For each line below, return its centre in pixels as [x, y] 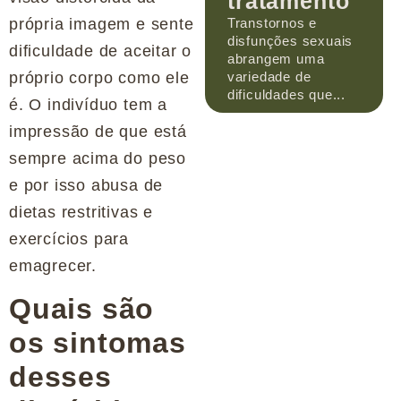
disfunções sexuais [290, 40]
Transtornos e [272, 22]
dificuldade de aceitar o [101, 51]
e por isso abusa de [86, 185]
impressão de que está [98, 131]
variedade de [269, 76]
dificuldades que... [286, 94]
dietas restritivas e [81, 212]
